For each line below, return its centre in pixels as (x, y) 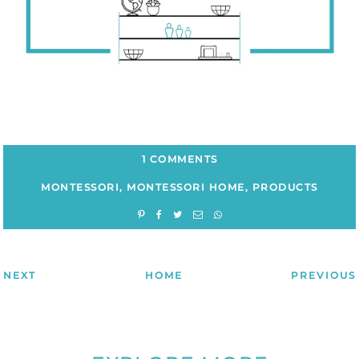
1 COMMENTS (179, 159)
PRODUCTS (285, 187)
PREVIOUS (323, 275)
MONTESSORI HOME (186, 187)
